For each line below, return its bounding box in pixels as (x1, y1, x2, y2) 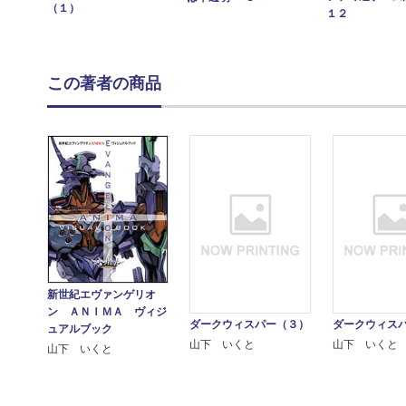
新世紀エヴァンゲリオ (47, 287, 157, 301)
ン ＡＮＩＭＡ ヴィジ (47, 304, 168, 318)
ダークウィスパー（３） (189, 317, 310, 331)
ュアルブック (47, 322, 113, 335)
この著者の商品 (47, 74, 161, 93)
